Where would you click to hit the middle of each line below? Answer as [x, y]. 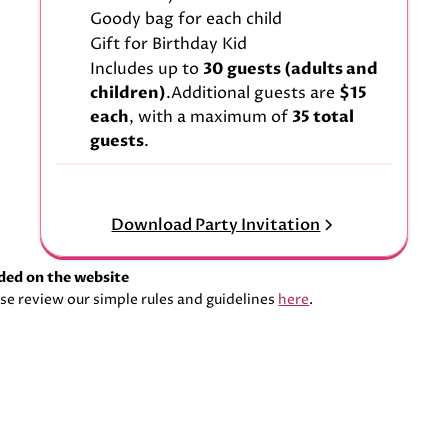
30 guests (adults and [290, 68]
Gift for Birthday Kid [168, 44]
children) [127, 92]
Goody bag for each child [185, 19]
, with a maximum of [210, 116]
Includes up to [146, 68]
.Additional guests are [252, 92]
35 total [322, 116]
